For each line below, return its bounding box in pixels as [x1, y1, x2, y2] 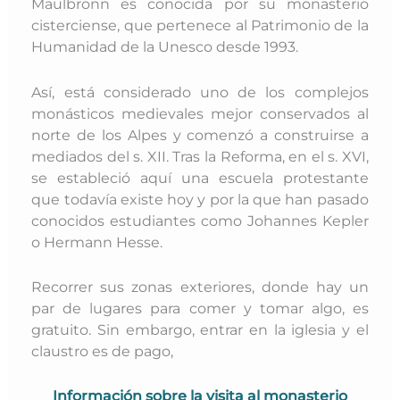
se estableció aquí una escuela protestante [31, 168, 369, 187]
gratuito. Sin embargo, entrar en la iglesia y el [31, 320, 369, 338]
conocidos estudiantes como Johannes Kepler [31, 211, 369, 229]
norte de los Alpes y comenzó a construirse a [31, 125, 369, 144]
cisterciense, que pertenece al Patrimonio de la [31, 16, 369, 35]
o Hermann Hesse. [31, 232, 163, 251]
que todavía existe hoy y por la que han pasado [31, 189, 369, 208]
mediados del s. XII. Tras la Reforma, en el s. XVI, [31, 146, 369, 165]
